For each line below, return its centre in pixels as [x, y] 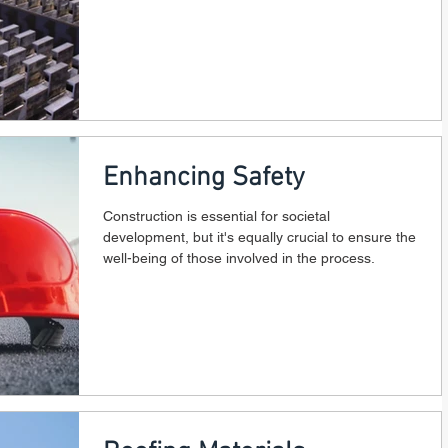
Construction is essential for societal [216, 216]
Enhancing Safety [204, 178]
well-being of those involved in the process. [239, 258]
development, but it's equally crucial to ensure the [259, 237]
